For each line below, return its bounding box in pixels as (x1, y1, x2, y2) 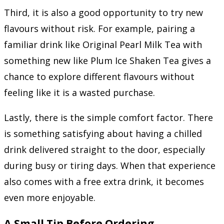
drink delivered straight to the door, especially (4, 143, 205, 155)
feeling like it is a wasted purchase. (4, 86, 155, 98)
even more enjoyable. (4, 191, 95, 203)
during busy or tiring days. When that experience (4, 159, 215, 171)
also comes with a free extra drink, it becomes (4, 175, 204, 187)
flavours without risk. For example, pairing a (4, 22, 195, 34)
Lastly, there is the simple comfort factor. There (4, 111, 213, 123)
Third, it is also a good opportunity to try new (4, 6, 203, 18)
